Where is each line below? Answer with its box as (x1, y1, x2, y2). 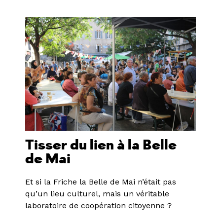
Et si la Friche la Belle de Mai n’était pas (25, 177, 176, 186)
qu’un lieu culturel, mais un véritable (25, 188, 169, 198)
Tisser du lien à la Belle (25, 136, 177, 154)
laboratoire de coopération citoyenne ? (25, 200, 172, 210)
